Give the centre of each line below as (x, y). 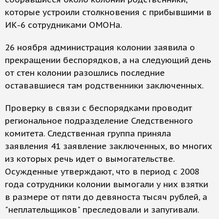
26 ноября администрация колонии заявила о (100, 47)
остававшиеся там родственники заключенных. (104, 86)
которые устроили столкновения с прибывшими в (108, 12)
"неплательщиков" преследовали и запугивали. (102, 210)
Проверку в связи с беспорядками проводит (99, 108)
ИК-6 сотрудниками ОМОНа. (64, 25)
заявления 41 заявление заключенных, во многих (109, 146)
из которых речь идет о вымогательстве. (90, 159)
